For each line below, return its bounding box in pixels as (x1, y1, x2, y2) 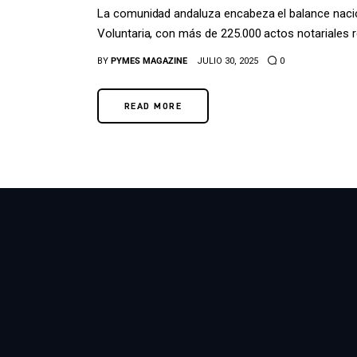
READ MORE (124, 100, 182, 112)
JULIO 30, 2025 (197, 56, 259, 67)
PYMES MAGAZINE (111, 56, 188, 67)
